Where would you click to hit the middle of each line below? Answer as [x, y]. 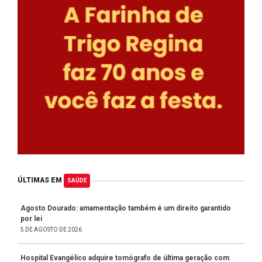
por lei [31, 218]
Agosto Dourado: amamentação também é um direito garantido [126, 208]
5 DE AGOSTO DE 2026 [51, 229]
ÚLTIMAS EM [41, 180]
